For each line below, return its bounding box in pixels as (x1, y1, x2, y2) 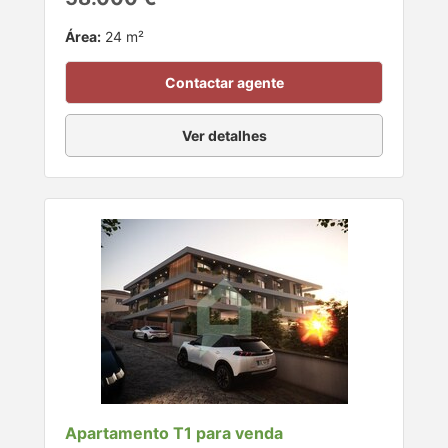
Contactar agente (164, 74, 284, 92)
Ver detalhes (181, 127, 267, 145)
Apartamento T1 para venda (65, 423, 283, 444)
